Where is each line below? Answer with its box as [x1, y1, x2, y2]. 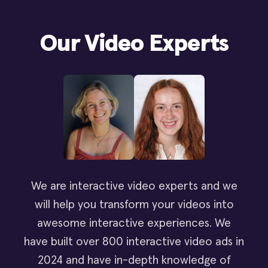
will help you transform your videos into [34, 198, 234, 211]
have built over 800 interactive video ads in [24, 235, 244, 248]
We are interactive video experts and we [31, 179, 237, 192]
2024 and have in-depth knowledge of [37, 254, 231, 266]
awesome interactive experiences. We [37, 217, 231, 229]
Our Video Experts [39, 32, 229, 56]
